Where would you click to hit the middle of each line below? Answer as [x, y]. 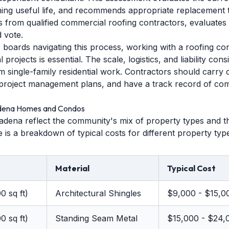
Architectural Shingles [98, 193]
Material [72, 168]
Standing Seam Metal [96, 218]
